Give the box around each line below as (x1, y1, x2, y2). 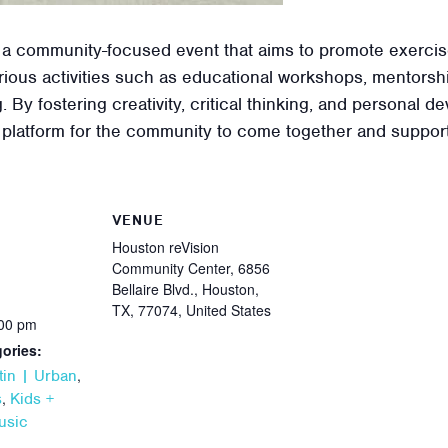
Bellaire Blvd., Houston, (112, 278, 259, 299)
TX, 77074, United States (112, 299, 271, 320)
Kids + (10, 388, 54, 409)
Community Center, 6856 (112, 257, 270, 278)
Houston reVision (112, 236, 219, 257)
